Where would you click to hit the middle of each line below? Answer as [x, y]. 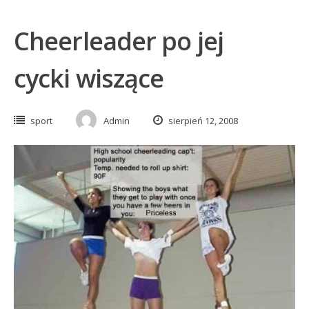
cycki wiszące [89, 78]
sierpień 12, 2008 [202, 120]
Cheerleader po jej [119, 41]
